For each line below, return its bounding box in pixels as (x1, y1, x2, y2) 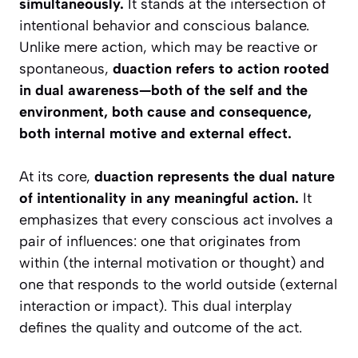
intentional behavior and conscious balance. (19, 17, 309, 35)
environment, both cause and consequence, (19, 103, 312, 121)
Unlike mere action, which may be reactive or (19, 38, 317, 57)
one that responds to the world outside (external (19, 276, 337, 294)
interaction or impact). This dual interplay (19, 297, 292, 316)
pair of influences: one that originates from (19, 233, 300, 251)
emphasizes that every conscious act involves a (19, 211, 333, 229)
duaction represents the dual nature (94, 168, 335, 186)
